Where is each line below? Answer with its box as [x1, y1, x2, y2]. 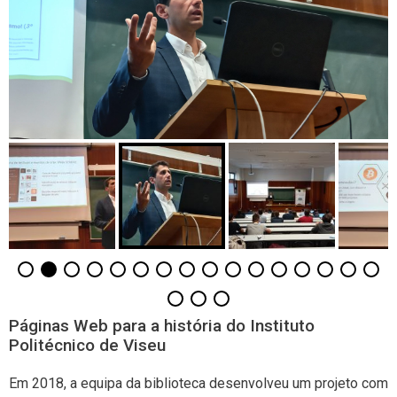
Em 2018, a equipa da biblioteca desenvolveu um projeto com [9, 374, 388, 392]
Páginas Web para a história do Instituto [9, 315, 315, 336]
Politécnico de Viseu [9, 334, 166, 355]
